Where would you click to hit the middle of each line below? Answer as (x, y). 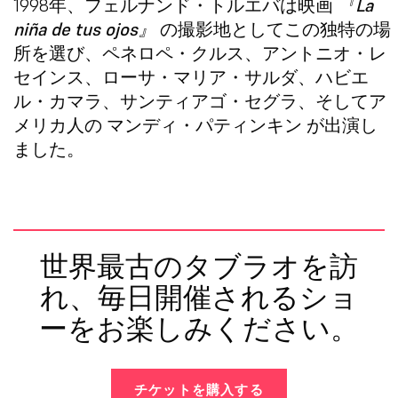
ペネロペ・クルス (173, 53)
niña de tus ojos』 (84, 29)
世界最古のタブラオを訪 (199, 267)
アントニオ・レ (324, 53)
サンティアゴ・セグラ (209, 101)
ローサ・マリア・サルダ (200, 77)
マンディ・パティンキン (204, 125)
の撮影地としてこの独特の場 (273, 29)
